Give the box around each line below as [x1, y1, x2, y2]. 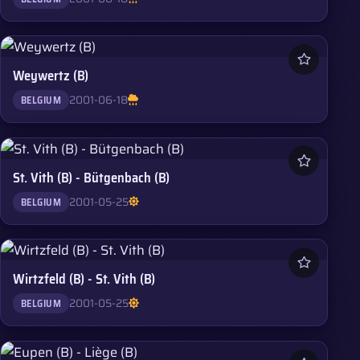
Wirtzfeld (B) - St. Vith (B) [13, 268, 156, 290]
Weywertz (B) [13, 65, 89, 87]
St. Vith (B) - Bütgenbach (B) [13, 166, 170, 188]
